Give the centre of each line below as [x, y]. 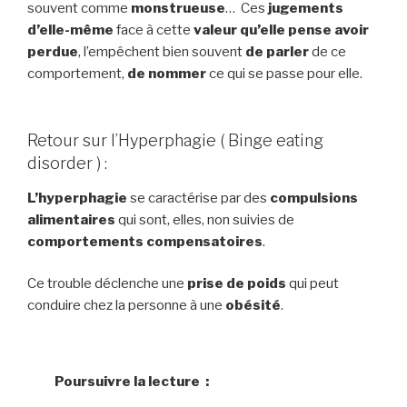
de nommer [167, 73]
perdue [53, 51]
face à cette [154, 30]
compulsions [314, 198]
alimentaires [71, 219]
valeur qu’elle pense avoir [281, 30]
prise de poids [237, 283]
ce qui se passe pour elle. [284, 73]
